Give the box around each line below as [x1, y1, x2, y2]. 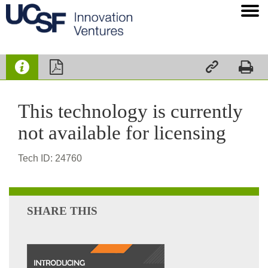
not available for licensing [18, 122, 226, 144]
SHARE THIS [27, 204, 98, 217]
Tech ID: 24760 [18, 153, 82, 163]
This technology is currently [18, 100, 243, 123]
